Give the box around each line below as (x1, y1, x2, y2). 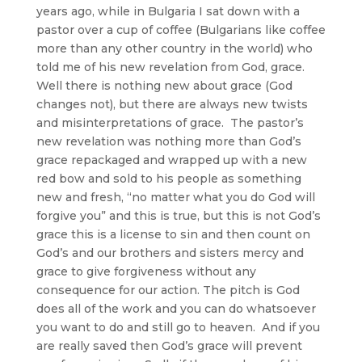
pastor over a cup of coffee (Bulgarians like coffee (36, 22, 326, 37)
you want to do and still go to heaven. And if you (36, 319, 320, 335)
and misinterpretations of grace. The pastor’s (36, 115, 304, 130)
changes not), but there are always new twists (36, 96, 308, 112)
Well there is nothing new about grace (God (36, 78, 293, 93)
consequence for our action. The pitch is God (36, 282, 300, 297)
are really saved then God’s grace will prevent (36, 338, 302, 353)
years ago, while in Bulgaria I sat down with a (36, 3, 300, 19)
